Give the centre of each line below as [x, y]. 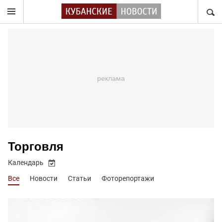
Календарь [26, 163]
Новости [44, 178]
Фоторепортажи [128, 178]
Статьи [80, 178]
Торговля [36, 146]
